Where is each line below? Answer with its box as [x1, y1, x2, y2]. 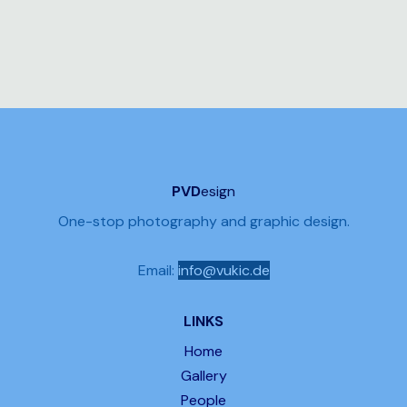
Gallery [180, 365, 227, 385]
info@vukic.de [177, 260, 270, 280]
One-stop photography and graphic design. [57, 211, 350, 231]
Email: [137, 260, 178, 280]
